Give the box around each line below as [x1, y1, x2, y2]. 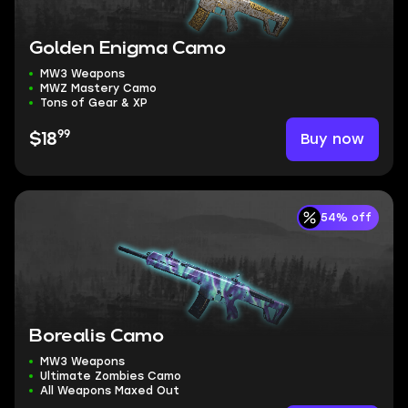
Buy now [301, 130, 364, 148]
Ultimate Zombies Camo [40, 370, 181, 382]
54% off [321, 211, 372, 224]
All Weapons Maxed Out [40, 384, 179, 397]
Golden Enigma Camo [29, 40, 226, 56]
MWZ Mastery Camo [40, 82, 157, 95]
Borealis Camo [29, 328, 164, 344]
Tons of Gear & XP [40, 97, 148, 109]
